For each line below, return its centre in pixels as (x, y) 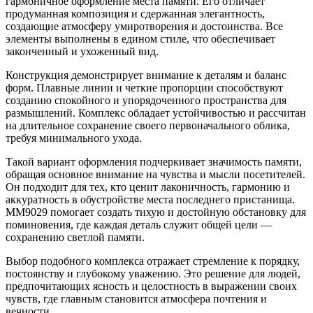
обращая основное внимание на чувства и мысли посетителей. (155, 174)
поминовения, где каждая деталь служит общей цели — (139, 224)
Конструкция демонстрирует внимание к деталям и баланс (146, 75)
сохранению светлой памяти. (75, 237)
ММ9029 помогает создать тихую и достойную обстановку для (156, 212)
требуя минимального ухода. (74, 138)
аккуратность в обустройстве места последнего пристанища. (150, 199)
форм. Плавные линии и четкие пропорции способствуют (144, 87)
